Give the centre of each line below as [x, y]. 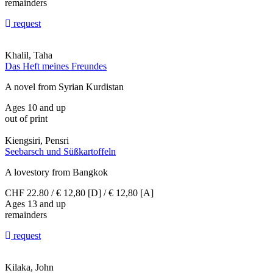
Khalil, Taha [29, 55]
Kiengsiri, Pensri [37, 141]
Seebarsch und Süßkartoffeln [60, 152]
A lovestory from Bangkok [56, 172]
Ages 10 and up [35, 108]
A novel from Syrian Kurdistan [64, 87]
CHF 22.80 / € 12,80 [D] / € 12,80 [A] [79, 193]
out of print [26, 119]
